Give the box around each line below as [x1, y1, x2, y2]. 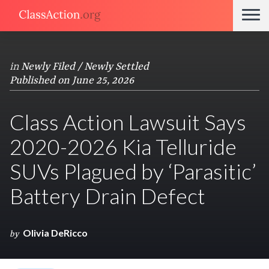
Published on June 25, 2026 [10, 74, 134, 86]
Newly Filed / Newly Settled [21, 61, 149, 73]
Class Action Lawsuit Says [10, 109, 246, 135]
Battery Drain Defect [10, 183, 205, 209]
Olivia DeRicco [23, 227, 88, 238]
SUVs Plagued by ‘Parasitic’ [10, 158, 256, 184]
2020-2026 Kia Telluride [10, 133, 237, 160]
